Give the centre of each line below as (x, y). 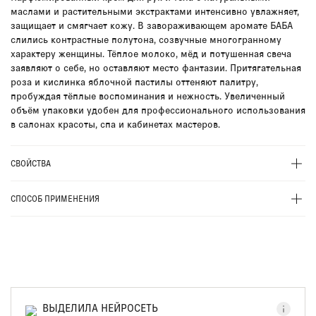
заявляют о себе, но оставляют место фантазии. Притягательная (156, 67)
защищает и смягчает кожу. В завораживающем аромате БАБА (152, 25)
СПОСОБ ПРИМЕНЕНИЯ (55, 198)
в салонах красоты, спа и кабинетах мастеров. (115, 123)
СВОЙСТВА (31, 163)
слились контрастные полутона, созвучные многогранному (146, 39)
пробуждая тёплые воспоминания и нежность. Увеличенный (148, 95)
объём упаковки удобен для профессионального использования (158, 109)
